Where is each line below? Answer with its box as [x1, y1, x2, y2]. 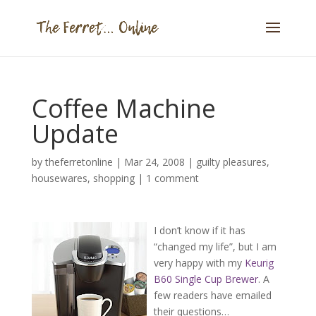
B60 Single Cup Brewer [153, 272, 258, 286]
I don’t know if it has [153, 224, 245, 237]
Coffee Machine [31, 91, 216, 126]
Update [31, 116, 119, 151]
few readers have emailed [153, 288, 272, 302]
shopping [92, 171, 135, 185]
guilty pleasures [195, 155, 267, 169]
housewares [31, 171, 87, 185]
